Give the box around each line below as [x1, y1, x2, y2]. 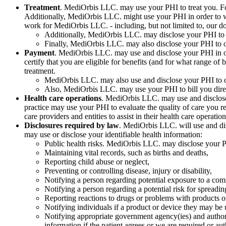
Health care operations [24, 93, 101, 102]
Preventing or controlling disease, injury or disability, [44, 166, 212, 175]
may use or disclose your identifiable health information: [24, 130, 202, 139]
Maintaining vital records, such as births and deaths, [44, 148, 208, 157]
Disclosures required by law [24, 121, 119, 130]
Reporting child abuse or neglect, [44, 157, 149, 166]
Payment [24, 48, 54, 57]
